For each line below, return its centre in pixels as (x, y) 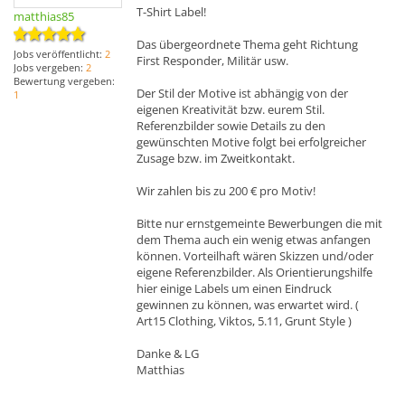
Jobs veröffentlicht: (59, 54)
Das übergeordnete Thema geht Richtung (247, 44)
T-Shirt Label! (171, 11)
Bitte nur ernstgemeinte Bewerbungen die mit (259, 223)
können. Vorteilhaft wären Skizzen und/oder (255, 255)
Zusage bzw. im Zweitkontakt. (216, 158)
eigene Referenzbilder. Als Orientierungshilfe (254, 272)
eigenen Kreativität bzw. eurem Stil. (231, 109)
